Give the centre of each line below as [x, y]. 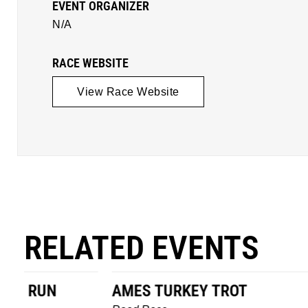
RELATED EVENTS [142, 247]
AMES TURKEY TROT [99, 290]
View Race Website [128, 91]
